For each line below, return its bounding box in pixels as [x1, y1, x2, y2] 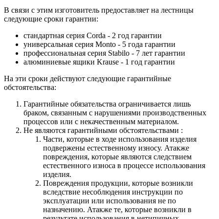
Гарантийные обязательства [23, 100, 118, 109]
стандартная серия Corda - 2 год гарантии [23, 31, 162, 40]
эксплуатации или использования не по [43, 197, 176, 205]
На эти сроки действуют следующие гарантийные [4, 74, 171, 83]
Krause [97, 58, 121, 66]
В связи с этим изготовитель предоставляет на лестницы [4, 6, 194, 15]
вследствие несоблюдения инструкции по [43, 188, 183, 197]
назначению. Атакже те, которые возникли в [43, 205, 192, 214]
